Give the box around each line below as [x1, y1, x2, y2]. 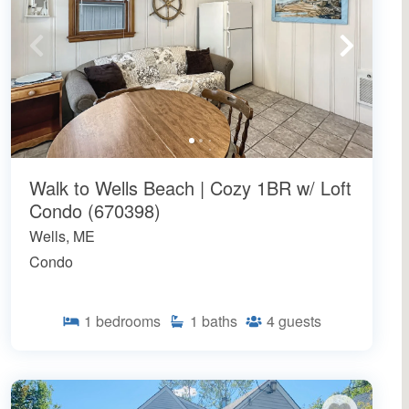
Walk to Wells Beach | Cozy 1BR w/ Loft [29, 174, 351, 202]
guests [278, 310, 321, 332]
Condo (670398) [29, 197, 161, 225]
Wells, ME [29, 225, 95, 247]
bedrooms [96, 310, 161, 332]
